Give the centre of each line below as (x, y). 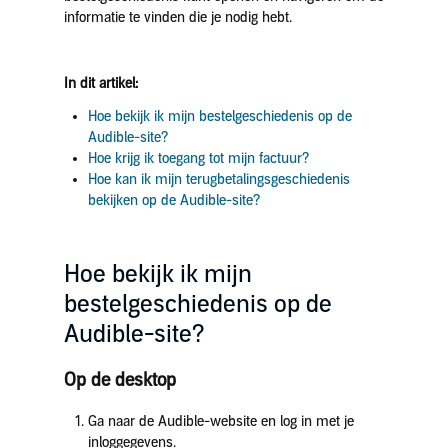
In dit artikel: (100, 83)
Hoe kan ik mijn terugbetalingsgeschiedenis (218, 179)
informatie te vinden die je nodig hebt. (177, 17)
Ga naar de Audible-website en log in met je (220, 421)
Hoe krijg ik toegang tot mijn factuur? (198, 158)
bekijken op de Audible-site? (174, 200)
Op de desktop (119, 380)
